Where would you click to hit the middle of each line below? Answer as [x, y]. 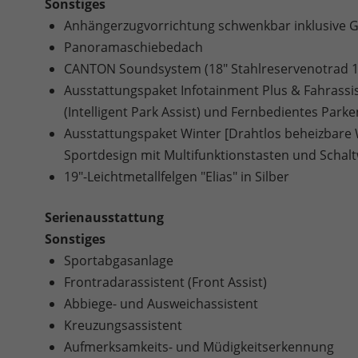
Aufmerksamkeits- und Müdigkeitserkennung [199, 347]
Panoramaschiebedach [133, 48]
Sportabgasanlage [119, 261]
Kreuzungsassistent [123, 326]
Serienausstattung [104, 218]
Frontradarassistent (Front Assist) [165, 282]
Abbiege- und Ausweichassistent [161, 304]
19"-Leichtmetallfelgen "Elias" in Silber [177, 177]
